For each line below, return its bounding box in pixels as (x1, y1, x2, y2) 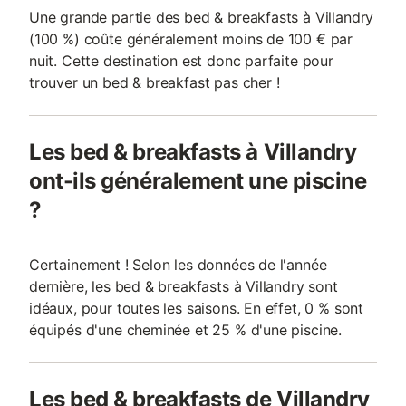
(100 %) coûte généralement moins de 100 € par (29, 30, 353, 48)
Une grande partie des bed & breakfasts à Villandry (29, 8, 374, 26)
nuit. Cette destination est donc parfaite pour (29, 52, 333, 70)
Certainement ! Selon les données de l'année (29, 256, 327, 274)
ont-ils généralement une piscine (29, 168, 367, 194)
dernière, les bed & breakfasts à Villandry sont (29, 277, 338, 295)
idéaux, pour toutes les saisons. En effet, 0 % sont (29, 299, 364, 317)
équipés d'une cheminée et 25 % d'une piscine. (29, 321, 343, 339)
